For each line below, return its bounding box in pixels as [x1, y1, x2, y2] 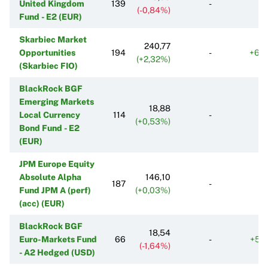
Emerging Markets [19, 96, 94, 106]
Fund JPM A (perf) [19, 185, 91, 195]
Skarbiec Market [19, 34, 87, 44]
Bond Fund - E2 [19, 123, 80, 133]
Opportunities [19, 47, 75, 57]
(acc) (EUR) [19, 198, 65, 208]
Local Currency [19, 109, 80, 120]
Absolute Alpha [19, 172, 81, 182]
